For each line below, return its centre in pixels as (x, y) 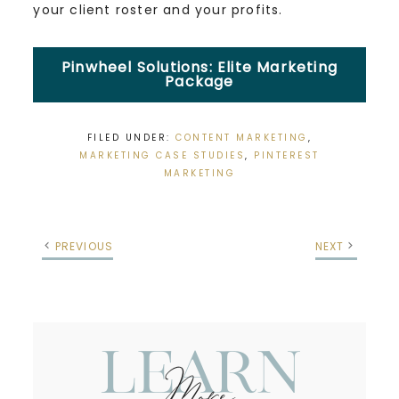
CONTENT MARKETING (242, 137)
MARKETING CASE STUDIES (163, 155)
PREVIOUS (84, 246)
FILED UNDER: (131, 137)
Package (199, 81)
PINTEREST (287, 155)
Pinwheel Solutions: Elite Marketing (199, 67)
